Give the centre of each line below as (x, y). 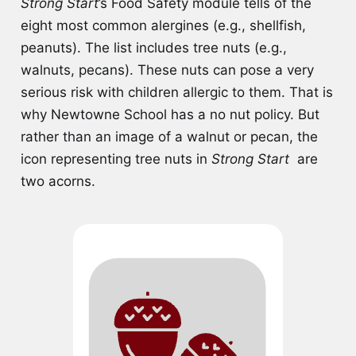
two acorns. (60, 181)
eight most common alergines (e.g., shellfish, (163, 25)
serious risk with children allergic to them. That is (176, 92)
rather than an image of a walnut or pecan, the (169, 136)
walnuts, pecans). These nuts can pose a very (167, 70)
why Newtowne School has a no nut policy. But (170, 114)
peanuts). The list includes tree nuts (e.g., (153, 47)
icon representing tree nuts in (116, 159)
